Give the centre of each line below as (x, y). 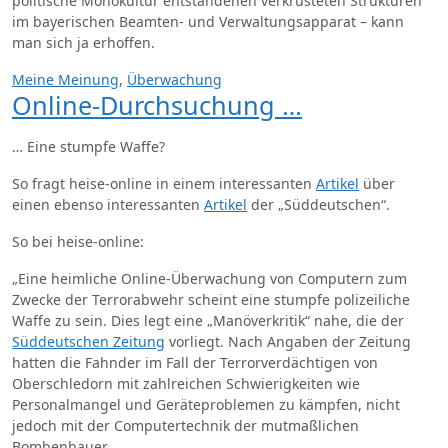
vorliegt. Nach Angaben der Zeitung (288, 341)
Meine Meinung (65, 79)
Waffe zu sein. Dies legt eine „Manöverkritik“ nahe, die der (208, 320)
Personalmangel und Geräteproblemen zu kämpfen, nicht (206, 404)
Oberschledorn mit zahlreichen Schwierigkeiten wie (186, 383)
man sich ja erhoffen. (83, 42)
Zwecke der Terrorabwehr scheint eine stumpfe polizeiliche (211, 299)
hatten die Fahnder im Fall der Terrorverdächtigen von (195, 362)
